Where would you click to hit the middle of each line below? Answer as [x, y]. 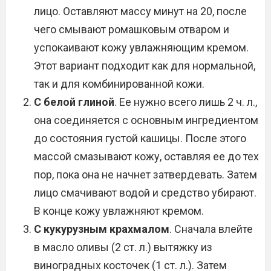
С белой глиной [74, 102]
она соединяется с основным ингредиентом [146, 120]
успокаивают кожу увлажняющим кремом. [141, 47]
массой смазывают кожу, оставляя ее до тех [146, 156]
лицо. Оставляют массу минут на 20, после [140, 11]
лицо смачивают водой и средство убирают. [145, 193]
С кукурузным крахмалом [102, 229]
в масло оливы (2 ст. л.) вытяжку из [123, 247]
